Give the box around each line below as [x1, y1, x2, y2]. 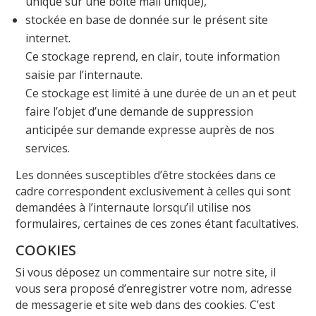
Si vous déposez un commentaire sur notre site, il [16, 264, 276, 280]
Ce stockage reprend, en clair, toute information [25, 48, 281, 64]
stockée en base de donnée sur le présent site [25, 11, 269, 28]
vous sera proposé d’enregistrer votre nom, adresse [16, 280, 293, 296]
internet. [25, 30, 71, 46]
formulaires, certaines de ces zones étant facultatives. [16, 215, 299, 231]
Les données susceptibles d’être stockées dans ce [16, 166, 276, 183]
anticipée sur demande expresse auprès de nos [25, 121, 275, 138]
